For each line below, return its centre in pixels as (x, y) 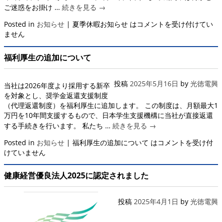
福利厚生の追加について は (115, 142)
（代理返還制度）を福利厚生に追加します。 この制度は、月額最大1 (111, 105)
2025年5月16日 (154, 83)
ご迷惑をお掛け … (33, 7)
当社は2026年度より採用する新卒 (57, 85)
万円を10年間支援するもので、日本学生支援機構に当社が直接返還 (109, 115)
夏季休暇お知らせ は (105, 24)
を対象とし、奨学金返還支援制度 (56, 95)
